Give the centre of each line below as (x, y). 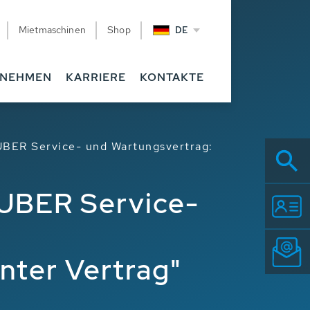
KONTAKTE (172, 77)
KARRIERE (96, 77)
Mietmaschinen (52, 30)
